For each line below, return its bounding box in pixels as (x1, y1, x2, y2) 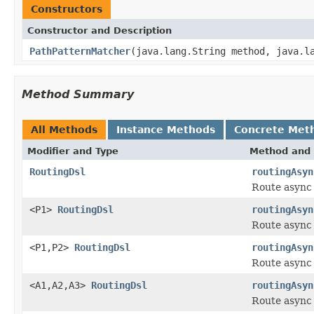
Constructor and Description (27, 25, 172, 36)
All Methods (31, 123, 97, 135)
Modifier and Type (27, 145, 118, 156)
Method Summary (22, 87, 134, 101)
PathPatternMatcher (29, 45, 130, 57)
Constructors (31, 3, 102, 15)
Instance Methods (116, 123, 215, 135)
